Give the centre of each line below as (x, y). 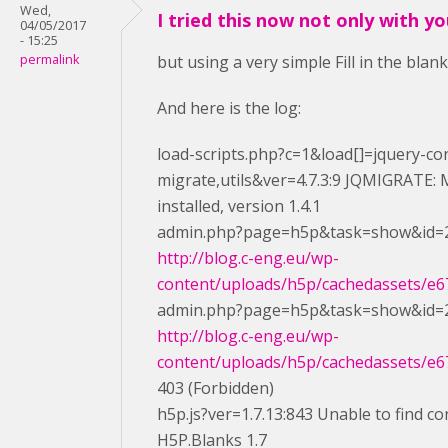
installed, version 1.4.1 (239, 206)
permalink (49, 59)
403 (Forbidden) (215, 388)
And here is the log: (229, 108)
